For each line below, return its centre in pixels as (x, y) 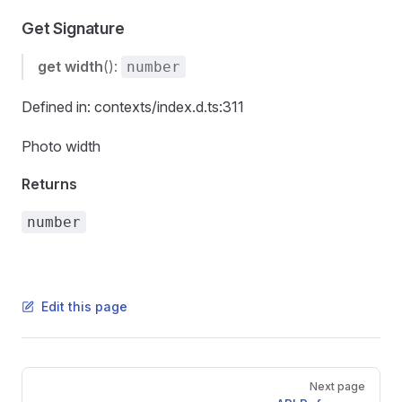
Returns (49, 184)
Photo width (61, 146)
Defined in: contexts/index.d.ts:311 (133, 107)
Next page (337, 386)
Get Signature (73, 28)
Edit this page (84, 306)
